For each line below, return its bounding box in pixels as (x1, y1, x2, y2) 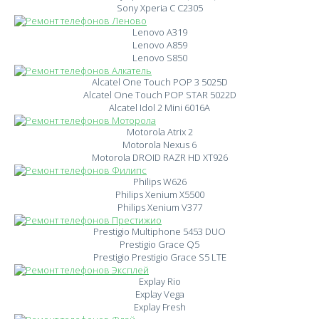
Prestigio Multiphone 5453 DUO (93, 225, 226, 238)
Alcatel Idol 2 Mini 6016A (109, 101, 210, 114)
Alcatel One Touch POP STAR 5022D (83, 88, 236, 101)
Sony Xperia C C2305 (116, 1, 203, 14)
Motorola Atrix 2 (126, 125, 193, 138)
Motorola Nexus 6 (122, 138, 197, 151)
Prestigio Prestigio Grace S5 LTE (93, 251, 226, 263)
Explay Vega (135, 288, 184, 300)
